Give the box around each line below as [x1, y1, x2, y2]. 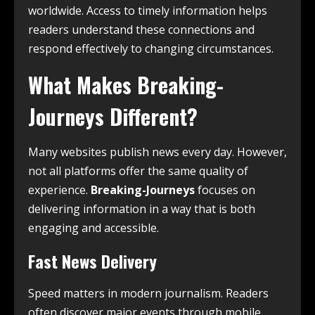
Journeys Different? [28, 101, 198, 132]
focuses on [195, 182, 255, 198]
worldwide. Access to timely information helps [28, 3, 267, 18]
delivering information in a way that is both [28, 201, 255, 217]
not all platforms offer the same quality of [28, 163, 248, 179]
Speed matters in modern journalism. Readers [28, 285, 269, 301]
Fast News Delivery [28, 248, 157, 274]
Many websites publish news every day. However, [28, 144, 287, 160]
